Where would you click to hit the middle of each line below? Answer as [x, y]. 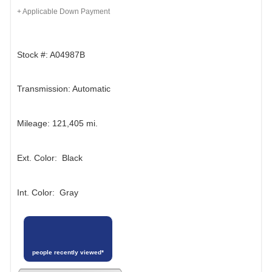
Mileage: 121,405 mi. [57, 124]
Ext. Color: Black [50, 158]
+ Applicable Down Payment [63, 12]
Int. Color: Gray [48, 192]
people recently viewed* [68, 253]
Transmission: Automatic [64, 89]
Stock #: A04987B [51, 54]
